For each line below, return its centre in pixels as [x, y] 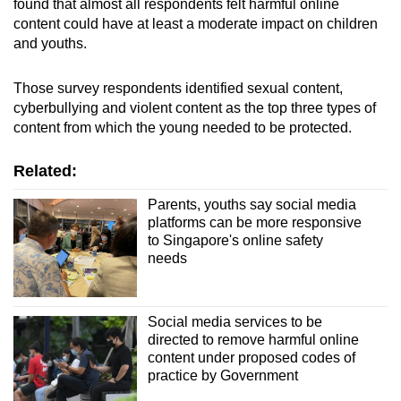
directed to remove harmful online [253, 340]
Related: [45, 171]
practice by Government [222, 376]
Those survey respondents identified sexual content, [178, 88]
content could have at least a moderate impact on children [196, 23]
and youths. [50, 43]
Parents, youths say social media [252, 204]
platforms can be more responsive [254, 222]
